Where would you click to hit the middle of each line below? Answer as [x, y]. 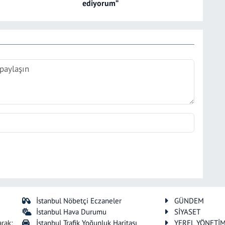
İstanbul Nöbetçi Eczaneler [79, 201]
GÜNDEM [189, 201]
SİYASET [187, 212]
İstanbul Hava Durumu [72, 212]
